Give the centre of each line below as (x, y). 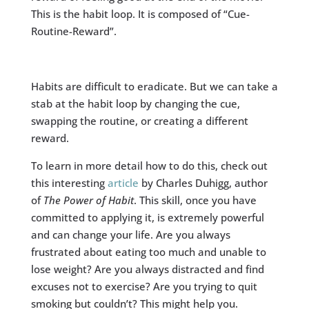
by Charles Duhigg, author (203, 183)
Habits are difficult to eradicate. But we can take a (154, 86)
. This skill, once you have (195, 200)
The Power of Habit (88, 200)
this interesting (69, 183)
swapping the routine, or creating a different (139, 121)
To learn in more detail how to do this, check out (149, 166)
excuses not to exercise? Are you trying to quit (144, 286)
